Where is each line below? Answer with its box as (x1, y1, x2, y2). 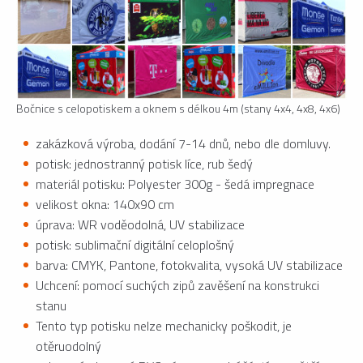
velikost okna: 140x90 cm (36, 194, 174, 215)
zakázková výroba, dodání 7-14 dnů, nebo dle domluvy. (36, 134, 331, 154)
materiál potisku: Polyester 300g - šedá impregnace (36, 174, 314, 194)
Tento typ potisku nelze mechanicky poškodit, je (36, 316, 292, 336)
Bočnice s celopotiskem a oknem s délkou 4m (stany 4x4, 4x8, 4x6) (16, 100, 340, 117)
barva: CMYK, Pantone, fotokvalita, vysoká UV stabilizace (36, 255, 343, 275)
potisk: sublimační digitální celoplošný (36, 235, 234, 255)
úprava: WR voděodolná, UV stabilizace (36, 215, 245, 235)
